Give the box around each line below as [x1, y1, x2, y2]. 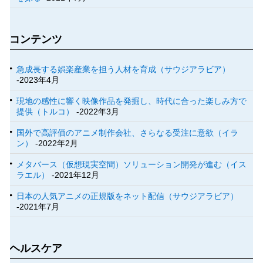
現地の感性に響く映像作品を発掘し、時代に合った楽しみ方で [16, 96, 247, 106]
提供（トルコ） [16, 107, 75, 117]
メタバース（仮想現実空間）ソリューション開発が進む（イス [16, 160, 247, 170]
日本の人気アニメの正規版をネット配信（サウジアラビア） [16, 191, 239, 201]
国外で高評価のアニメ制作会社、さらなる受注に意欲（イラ [16, 128, 239, 138]
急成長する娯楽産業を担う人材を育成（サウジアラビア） [16, 65, 231, 75]
